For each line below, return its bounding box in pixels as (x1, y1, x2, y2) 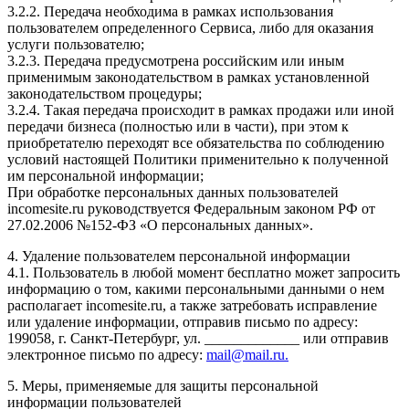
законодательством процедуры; (7, 85, 202, 101)
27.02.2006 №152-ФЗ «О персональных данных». (7, 216, 313, 233)
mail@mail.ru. (206, 346, 288, 362)
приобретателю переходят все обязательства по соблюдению (7, 134, 384, 151)
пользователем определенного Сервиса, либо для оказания (7, 19, 373, 36)
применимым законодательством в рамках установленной (7, 68, 370, 85)
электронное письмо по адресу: (7, 346, 206, 362)
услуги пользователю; (7, 36, 144, 52)
